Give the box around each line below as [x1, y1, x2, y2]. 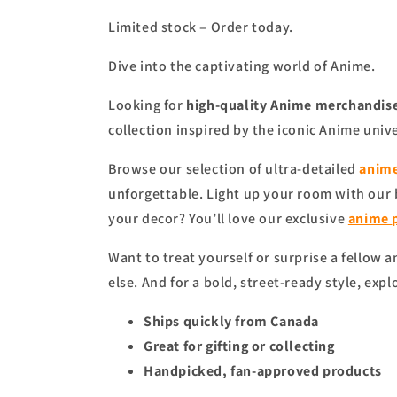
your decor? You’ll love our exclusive [108, 209, 348, 228]
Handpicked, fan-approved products [144, 362, 382, 380]
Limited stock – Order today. [108, 18, 293, 36]
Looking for [108, 96, 187, 114]
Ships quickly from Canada [144, 312, 319, 331]
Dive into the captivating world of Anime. [108, 57, 376, 75]
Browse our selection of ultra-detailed [108, 160, 360, 178]
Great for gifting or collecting [144, 337, 335, 355]
